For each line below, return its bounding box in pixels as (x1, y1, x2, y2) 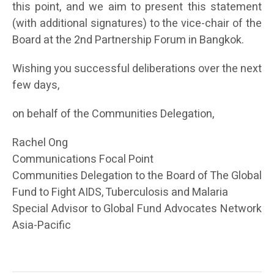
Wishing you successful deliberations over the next (12, 61, 262, 77)
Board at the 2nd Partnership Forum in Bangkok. (12, 32, 244, 48)
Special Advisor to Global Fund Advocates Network (12, 201, 262, 217)
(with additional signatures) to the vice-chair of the (12, 15, 262, 32)
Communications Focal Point (12, 151, 154, 168)
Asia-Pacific (12, 217, 71, 234)
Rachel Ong (12, 135, 68, 151)
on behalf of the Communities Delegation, (12, 106, 214, 122)
